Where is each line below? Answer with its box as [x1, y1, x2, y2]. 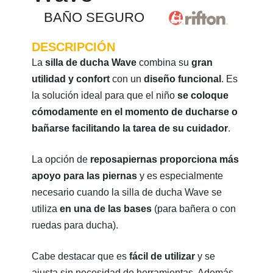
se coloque [177, 90, 229, 101]
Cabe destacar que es [32, 250, 130, 261]
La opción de [32, 154, 91, 165]
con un [110, 73, 144, 84]
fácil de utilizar [129, 250, 196, 261]
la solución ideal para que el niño [32, 90, 178, 101]
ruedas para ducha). [32, 219, 119, 230]
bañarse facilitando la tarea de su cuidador [32, 122, 229, 133]
